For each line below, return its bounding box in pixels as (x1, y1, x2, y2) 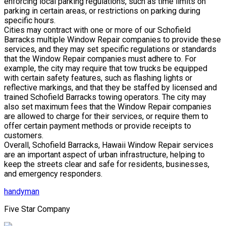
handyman (4, 187, 39, 197)
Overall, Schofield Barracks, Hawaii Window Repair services (4, 140, 213, 150)
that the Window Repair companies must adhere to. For (4, 54, 196, 64)
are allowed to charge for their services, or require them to (4, 111, 208, 122)
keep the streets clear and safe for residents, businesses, (4, 159, 209, 169)
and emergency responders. (4, 169, 102, 179)
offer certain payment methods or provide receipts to (4, 121, 191, 131)
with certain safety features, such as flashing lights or (4, 73, 192, 83)
